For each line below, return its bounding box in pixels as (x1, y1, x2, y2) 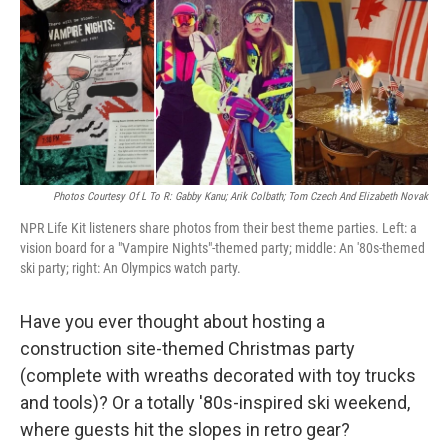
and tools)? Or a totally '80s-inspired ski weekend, (20, 392, 410, 414)
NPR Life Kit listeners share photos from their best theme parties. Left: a (20, 220, 417, 237)
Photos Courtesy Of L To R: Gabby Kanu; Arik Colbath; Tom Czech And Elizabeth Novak (53, 190, 428, 204)
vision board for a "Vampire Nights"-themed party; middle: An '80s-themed (20, 240, 425, 257)
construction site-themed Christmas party (20, 338, 355, 360)
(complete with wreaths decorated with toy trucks (20, 365, 416, 387)
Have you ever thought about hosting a (20, 311, 325, 333)
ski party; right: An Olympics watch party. (20, 260, 241, 277)
